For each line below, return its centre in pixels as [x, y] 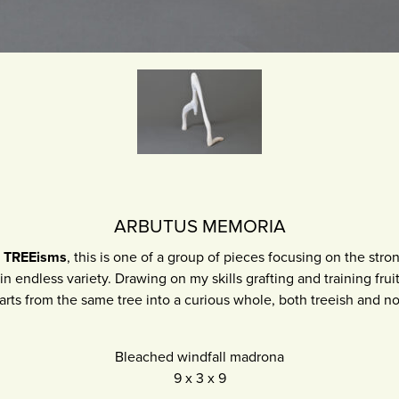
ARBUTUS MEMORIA [199, 227]
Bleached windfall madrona [199, 358]
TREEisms [35, 258]
